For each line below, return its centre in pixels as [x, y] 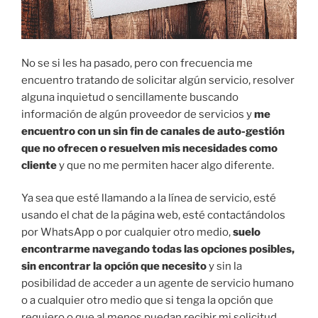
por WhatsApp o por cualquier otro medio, [127, 232]
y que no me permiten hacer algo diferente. [165, 165]
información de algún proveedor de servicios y [137, 114]
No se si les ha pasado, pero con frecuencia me [137, 63]
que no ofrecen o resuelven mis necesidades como [149, 148]
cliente [39, 165]
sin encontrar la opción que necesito [114, 267]
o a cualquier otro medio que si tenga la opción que [147, 301]
